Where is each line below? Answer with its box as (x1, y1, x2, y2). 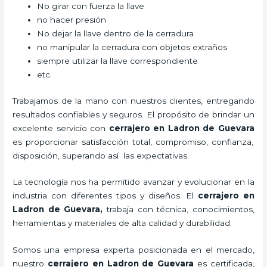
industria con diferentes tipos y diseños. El (13, 191, 198, 201)
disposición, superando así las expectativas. (13, 150, 190, 160)
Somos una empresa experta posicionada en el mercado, (13, 245, 254, 255)
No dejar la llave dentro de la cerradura (37, 29, 194, 39)
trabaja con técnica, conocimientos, (107, 204, 254, 215)
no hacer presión (37, 15, 109, 25)
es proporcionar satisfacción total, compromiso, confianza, (13, 136, 253, 147)
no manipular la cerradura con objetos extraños (37, 42, 230, 52)
